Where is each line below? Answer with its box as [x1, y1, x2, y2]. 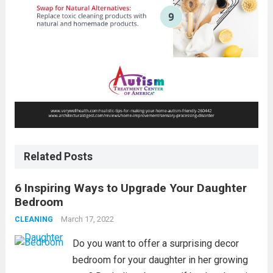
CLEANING [14, 214, 53, 224]
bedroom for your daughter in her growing [72, 253, 248, 266]
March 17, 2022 [60, 214, 114, 224]
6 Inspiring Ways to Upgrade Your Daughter [14, 180, 247, 195]
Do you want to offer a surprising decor [72, 237, 239, 249]
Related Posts [23, 150, 93, 163]
